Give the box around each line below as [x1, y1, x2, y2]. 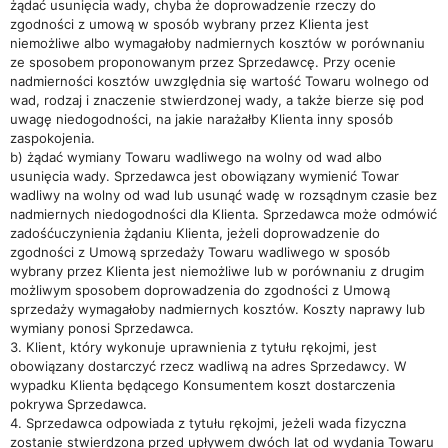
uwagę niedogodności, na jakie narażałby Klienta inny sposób [10, 111, 393, 127]
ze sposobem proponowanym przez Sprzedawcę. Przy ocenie [10, 54, 396, 70]
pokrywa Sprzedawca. [10, 396, 147, 412]
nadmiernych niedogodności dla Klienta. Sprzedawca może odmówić [10, 206, 437, 222]
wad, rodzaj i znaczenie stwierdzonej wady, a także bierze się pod [10, 92, 424, 108]
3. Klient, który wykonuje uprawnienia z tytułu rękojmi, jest [10, 339, 377, 355]
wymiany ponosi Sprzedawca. [10, 320, 194, 336]
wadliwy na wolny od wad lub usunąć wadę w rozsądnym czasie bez [10, 187, 437, 203]
